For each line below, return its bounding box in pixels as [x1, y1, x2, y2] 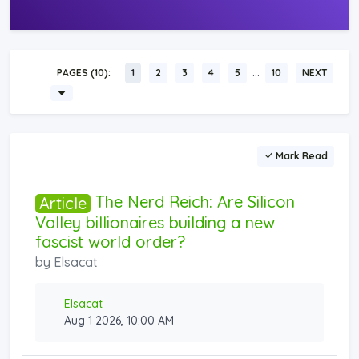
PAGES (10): [57, 67, 111, 79]
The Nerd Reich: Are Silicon [91, 191, 295, 212]
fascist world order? [35, 231, 185, 252]
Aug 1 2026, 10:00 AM [64, 313, 174, 328]
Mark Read [273, 149, 328, 162]
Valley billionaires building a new [35, 212, 275, 232]
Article [39, 192, 87, 213]
